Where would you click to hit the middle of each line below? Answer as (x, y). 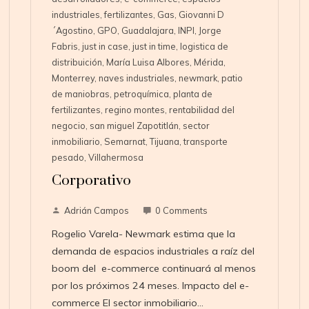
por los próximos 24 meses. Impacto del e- (150, 286)
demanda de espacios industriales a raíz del (153, 251)
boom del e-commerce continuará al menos (153, 269)
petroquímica (141, 94)
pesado (68, 158)
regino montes (134, 110)
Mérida (208, 62)
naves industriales (136, 78)
